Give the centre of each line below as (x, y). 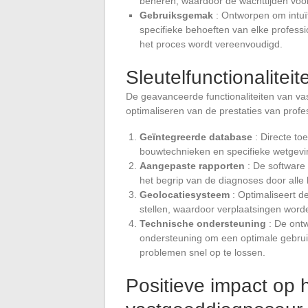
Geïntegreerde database (196, 136)
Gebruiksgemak (176, 15)
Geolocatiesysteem (185, 194)
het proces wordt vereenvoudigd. (211, 44)
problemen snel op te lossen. (202, 252)
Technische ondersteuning (203, 223)
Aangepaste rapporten (192, 165)
